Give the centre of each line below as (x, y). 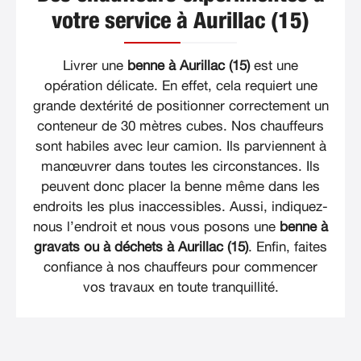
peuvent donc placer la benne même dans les (180, 187)
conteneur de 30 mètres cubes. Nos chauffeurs (180, 127)
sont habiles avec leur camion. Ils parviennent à (180, 147)
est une (274, 66)
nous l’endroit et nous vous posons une (156, 227)
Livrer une (95, 66)
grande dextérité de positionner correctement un (180, 106)
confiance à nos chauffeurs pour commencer (180, 268)
